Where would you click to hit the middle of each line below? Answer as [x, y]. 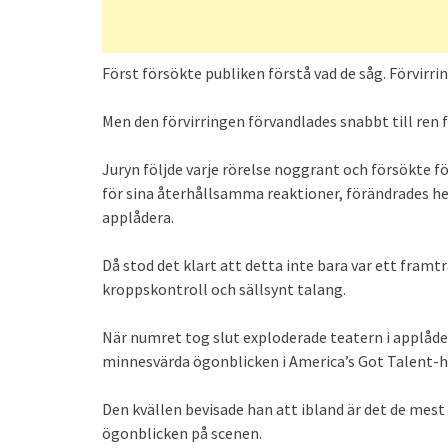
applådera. [138, 216]
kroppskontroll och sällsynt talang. [224, 288]
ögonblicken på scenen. [182, 432]
